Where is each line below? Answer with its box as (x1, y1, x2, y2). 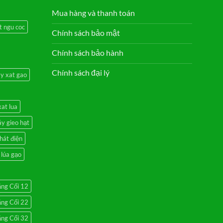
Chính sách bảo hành (51, 47, 123, 57)
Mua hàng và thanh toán (51, 7, 135, 17)
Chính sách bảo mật (51, 27, 120, 37)
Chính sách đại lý (51, 67, 110, 77)
